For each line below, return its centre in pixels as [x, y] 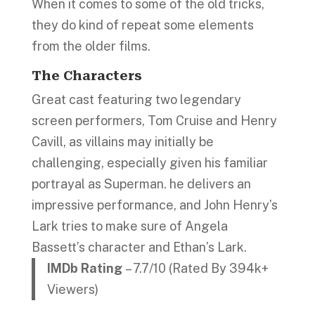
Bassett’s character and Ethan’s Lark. [140, 247]
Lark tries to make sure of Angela [129, 226]
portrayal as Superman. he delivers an [141, 184]
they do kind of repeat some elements [142, 25]
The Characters [86, 75]
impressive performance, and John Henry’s [154, 205]
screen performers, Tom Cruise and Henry [154, 120]
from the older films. [91, 46]
